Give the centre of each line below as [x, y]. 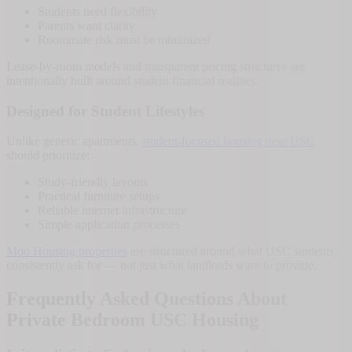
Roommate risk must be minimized [124, 40]
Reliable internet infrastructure [112, 211]
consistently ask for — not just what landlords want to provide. [161, 266]
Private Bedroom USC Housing [132, 320]
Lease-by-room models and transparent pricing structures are [156, 66]
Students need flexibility [97, 11]
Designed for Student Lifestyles [105, 111]
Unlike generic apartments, [74, 141]
